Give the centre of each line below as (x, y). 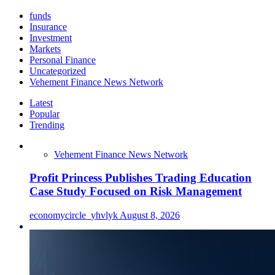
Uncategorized (58, 71)
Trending (47, 125)
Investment (51, 37)
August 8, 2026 (150, 215)
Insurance (48, 26)
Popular (45, 114)
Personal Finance (63, 60)
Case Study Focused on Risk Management (136, 192)
